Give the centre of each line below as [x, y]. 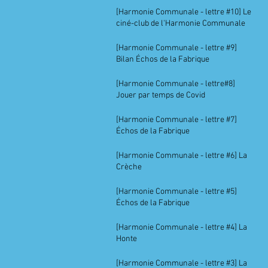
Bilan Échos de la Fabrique [163, 60]
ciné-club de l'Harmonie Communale [181, 24]
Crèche [129, 167]
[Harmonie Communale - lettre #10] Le [184, 12]
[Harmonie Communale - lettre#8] [176, 84]
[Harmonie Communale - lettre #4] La [182, 228]
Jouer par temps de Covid [161, 95]
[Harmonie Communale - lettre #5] [176, 192]
